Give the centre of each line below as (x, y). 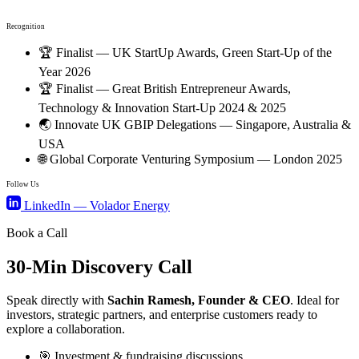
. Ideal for (315, 301)
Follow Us (23, 184)
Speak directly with (57, 301)
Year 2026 (65, 71)
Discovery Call (132, 266)
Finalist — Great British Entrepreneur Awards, (173, 88)
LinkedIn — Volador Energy (95, 205)
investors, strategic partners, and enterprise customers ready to (162, 315)
